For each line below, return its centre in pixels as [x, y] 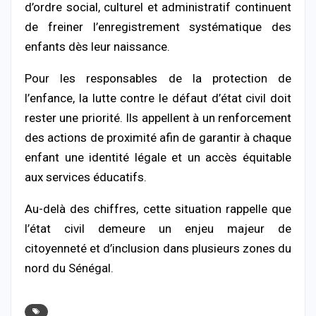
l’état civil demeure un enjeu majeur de [158, 228]
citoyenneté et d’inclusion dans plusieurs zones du [158, 248]
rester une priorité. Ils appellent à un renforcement [158, 117]
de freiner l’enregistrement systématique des [158, 26]
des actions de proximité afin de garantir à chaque [158, 137]
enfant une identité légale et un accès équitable [158, 157]
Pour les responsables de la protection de [158, 78]
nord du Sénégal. [69, 268]
